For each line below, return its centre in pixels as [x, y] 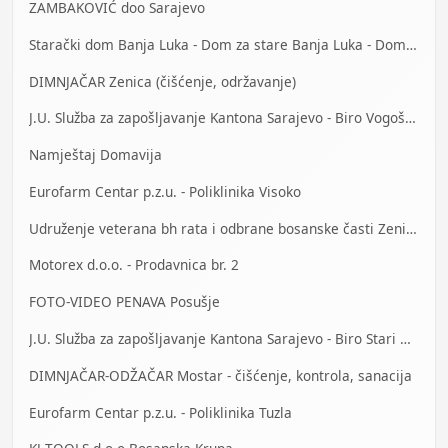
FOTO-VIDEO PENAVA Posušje [124, 302]
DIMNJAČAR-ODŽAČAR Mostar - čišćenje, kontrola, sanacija [220, 375]
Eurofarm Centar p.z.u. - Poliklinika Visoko [165, 191]
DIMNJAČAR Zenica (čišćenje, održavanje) [162, 81]
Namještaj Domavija [95, 155]
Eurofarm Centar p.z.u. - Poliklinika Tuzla [160, 412]
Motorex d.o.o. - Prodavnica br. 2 [134, 265]
